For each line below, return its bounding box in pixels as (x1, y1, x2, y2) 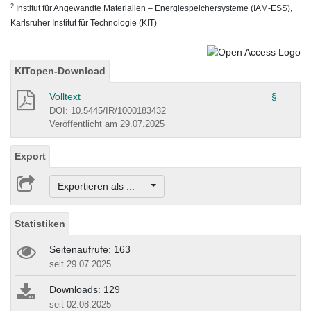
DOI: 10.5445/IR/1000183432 (49, 105, 166, 116)
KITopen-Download (15, 65, 106, 76)
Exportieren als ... (57, 180, 149, 192)
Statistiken (15, 218, 65, 230)
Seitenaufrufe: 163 (49, 244, 131, 255)
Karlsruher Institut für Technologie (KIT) (10, 18, 157, 28)
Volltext (49, 90, 81, 102)
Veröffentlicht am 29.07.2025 (49, 118, 165, 129)
